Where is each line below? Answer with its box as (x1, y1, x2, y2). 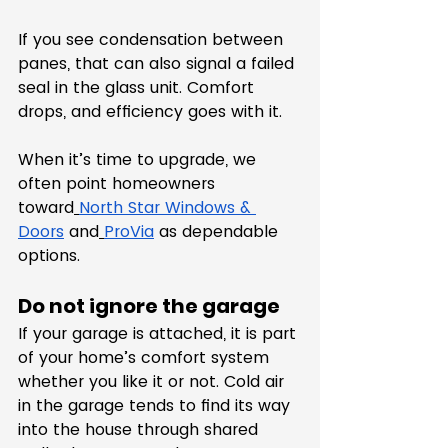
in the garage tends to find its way (18, 394, 295, 417)
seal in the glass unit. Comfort (18, 76, 259, 99)
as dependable (154, 220, 283, 243)
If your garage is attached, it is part (18, 322, 301, 345)
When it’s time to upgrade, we (18, 148, 261, 171)
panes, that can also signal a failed (18, 52, 299, 75)
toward (18, 196, 74, 219)
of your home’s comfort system (18, 346, 274, 369)
